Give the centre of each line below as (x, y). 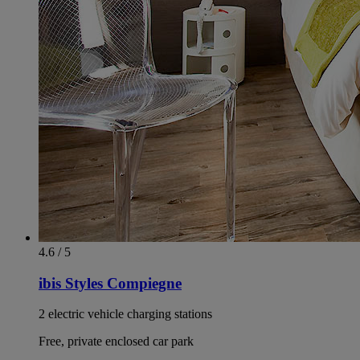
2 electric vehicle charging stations (125, 314)
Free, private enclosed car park (116, 342)
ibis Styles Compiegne (110, 283)
